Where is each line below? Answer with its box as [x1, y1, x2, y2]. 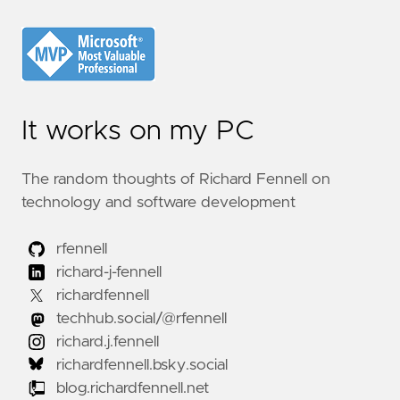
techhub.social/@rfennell [51, 310, 227, 327]
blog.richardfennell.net [55, 379, 209, 396]
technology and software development [21, 194, 296, 211]
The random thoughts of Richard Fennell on [21, 171, 330, 187]
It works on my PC [21, 117, 254, 145]
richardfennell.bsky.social [51, 356, 228, 373]
